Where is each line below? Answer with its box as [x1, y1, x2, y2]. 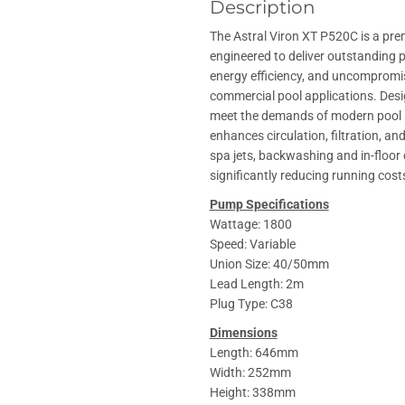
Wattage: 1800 [209, 217, 292, 232]
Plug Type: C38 [209, 297, 293, 312]
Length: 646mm [209, 345, 298, 361]
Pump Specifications [209, 197, 329, 212]
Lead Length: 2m [209, 277, 304, 292]
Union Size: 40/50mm [209, 257, 329, 272]
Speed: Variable [209, 237, 296, 252]
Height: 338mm [209, 385, 296, 400]
